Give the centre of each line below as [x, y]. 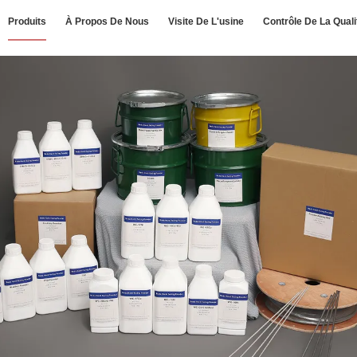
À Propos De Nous [107, 22]
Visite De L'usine [206, 22]
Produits [27, 22]
